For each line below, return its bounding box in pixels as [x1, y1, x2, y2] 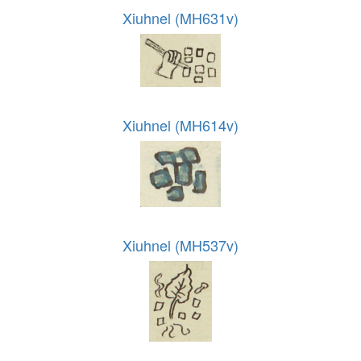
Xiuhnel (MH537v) [122, 234, 239, 256]
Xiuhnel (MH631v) [122, 7, 239, 29]
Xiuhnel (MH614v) [122, 114, 239, 136]
